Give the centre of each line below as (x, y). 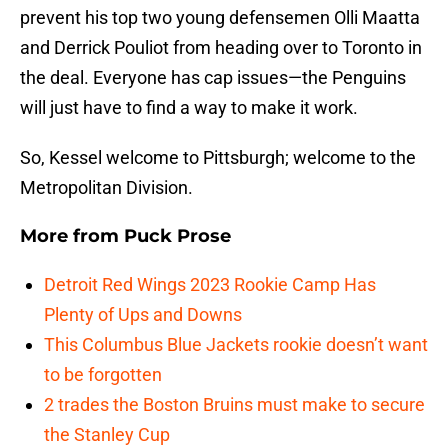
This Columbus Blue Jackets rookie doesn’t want (236, 345)
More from (72, 236)
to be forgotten (103, 375)
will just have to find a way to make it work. (189, 108)
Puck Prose (177, 236)
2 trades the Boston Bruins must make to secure (234, 405)
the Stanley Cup (107, 435)
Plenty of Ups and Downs (143, 315)
